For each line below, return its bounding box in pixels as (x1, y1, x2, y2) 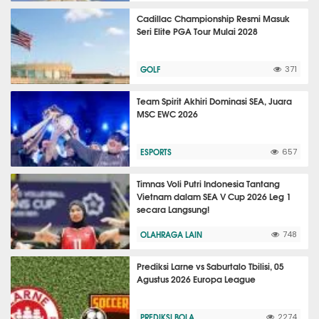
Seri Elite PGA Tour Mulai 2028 (137, 24, 258, 38)
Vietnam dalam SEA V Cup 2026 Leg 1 (137, 189, 292, 203)
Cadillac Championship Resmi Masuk (137, 11, 291, 25)
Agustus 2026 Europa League (137, 272, 256, 286)
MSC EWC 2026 (137, 107, 199, 120)
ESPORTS (140, 145, 172, 158)
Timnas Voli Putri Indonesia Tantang (137, 177, 281, 190)
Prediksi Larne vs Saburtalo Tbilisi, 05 (137, 259, 285, 273)
